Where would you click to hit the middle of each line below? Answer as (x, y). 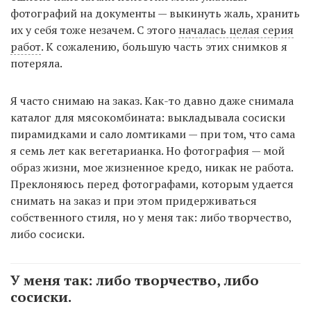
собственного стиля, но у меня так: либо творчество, (151, 217)
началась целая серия (236, 30)
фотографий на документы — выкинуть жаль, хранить (155, 13)
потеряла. (36, 63)
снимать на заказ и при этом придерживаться (134, 200)
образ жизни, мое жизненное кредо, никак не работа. (152, 167)
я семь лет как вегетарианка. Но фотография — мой (148, 150)
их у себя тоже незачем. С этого (94, 30)
